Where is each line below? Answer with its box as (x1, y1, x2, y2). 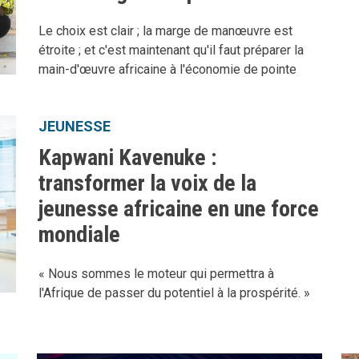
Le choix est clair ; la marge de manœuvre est (38, 22, 292, 38)
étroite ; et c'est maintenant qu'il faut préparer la (38, 42, 304, 58)
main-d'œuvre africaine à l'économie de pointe (38, 61, 296, 77)
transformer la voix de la (38, 170, 256, 197)
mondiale (38, 221, 120, 248)
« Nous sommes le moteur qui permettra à (38, 266, 274, 282)
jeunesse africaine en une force (38, 196, 319, 223)
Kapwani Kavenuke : (38, 144, 216, 171)
